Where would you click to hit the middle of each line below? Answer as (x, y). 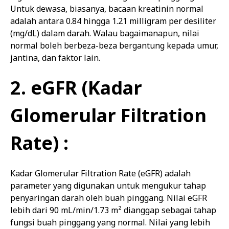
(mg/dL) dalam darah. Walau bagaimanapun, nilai (105, 33)
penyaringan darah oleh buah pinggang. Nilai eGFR (109, 198)
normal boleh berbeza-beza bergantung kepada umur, (114, 45)
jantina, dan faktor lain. (55, 58)
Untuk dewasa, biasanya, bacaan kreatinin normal (107, 9)
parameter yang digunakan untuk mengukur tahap (108, 186)
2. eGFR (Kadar (76, 88)
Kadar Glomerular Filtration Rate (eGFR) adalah (100, 173)
